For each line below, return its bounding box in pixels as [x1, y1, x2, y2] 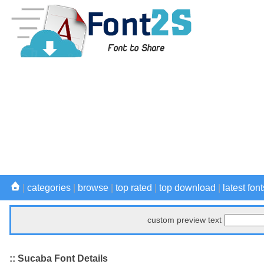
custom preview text [147, 215, 222, 225]
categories [27, 183, 71, 193]
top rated [115, 183, 152, 193]
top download [159, 183, 216, 193]
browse [78, 183, 108, 193]
